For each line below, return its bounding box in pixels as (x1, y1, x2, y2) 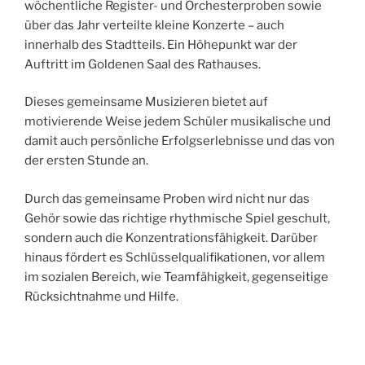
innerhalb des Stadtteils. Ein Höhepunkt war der (24, 37, 297, 52)
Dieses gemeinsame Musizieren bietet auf (24, 95, 268, 110)
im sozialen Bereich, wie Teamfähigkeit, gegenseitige (24, 269, 328, 284)
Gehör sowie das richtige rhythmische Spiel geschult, (24, 210, 330, 226)
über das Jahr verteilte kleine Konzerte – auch (24, 17, 284, 33)
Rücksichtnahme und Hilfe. (24, 288, 178, 304)
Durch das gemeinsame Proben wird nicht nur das (24, 191, 310, 206)
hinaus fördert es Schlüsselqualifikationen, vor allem (24, 249, 325, 265)
